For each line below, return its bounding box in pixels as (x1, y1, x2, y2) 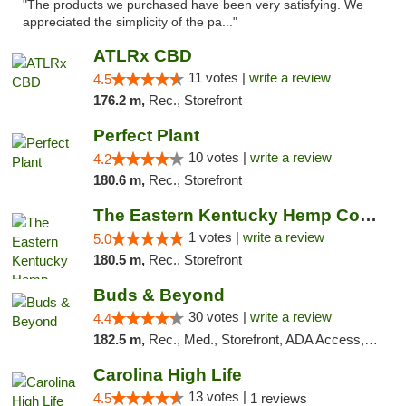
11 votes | (188, 70, 249, 85)
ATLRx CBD (92, 46, 192, 65)
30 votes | (188, 309, 250, 324)
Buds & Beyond (92, 285, 225, 304)
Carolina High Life (92, 365, 242, 384)
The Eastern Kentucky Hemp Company (359, 206, 377, 225)
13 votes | (188, 389, 250, 404)
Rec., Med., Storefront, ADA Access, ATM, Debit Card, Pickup (148, 332, 364, 347)
